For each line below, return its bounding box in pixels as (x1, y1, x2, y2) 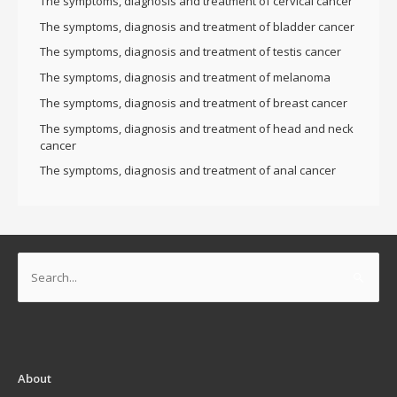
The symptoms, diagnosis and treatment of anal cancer (40, 162, 337, 179)
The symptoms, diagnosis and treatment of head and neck (40, 120, 354, 136)
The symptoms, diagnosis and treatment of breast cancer (40, 94, 348, 111)
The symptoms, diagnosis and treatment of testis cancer (40, 43, 342, 60)
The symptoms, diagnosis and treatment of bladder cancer (40, 18, 355, 35)
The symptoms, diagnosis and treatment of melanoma (40, 69, 331, 86)
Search (17, 254, 57, 271)
